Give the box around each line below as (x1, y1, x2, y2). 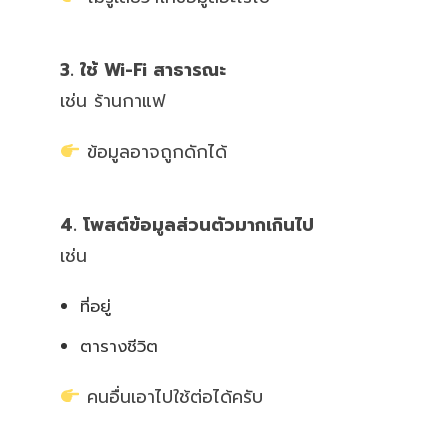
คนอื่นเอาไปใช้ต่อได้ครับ (80, 383, 264, 410)
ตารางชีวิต (80, 333, 158, 359)
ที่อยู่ (80, 293, 111, 319)
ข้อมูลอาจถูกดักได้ (80, 138, 228, 165)
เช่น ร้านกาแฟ (60, 87, 165, 114)
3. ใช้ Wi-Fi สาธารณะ (60, 56, 226, 83)
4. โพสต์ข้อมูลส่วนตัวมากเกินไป (60, 211, 314, 238)
